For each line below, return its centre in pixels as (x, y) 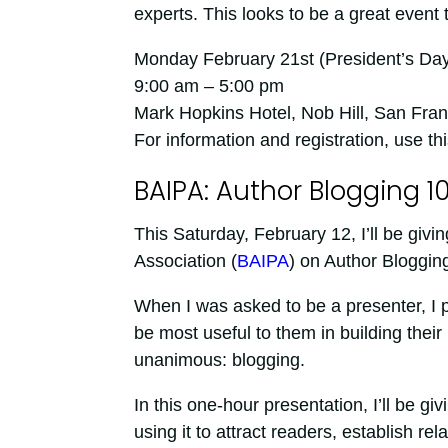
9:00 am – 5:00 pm (208, 85)
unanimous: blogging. (219, 359)
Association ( (185, 260)
